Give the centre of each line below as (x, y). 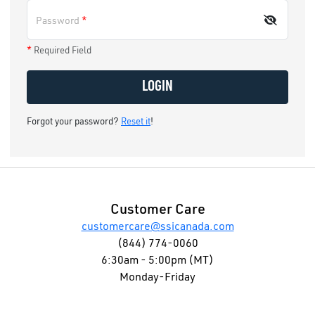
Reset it (136, 122)
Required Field (62, 51)
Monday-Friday (157, 278)
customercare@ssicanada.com (157, 227)
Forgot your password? (74, 122)
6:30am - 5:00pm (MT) (157, 261)
